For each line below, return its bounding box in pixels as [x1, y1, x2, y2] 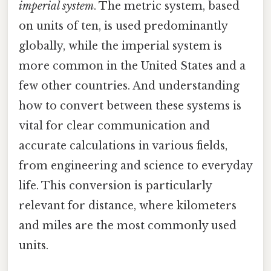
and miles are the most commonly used [19, 218, 237, 232]
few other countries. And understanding [19, 79, 240, 93]
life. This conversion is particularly [19, 178, 212, 192]
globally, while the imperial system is [19, 39, 222, 53]
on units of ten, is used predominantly [19, 19, 227, 33]
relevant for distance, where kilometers [19, 198, 237, 212]
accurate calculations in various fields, [19, 139, 227, 152]
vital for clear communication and [19, 119, 210, 132]
